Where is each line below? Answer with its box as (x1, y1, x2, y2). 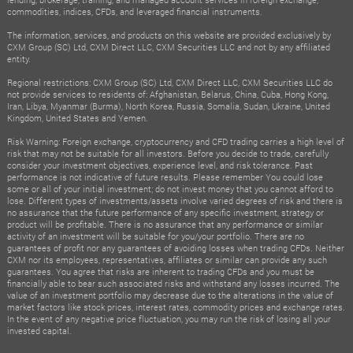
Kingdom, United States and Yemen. (6, 111, 148, 124)
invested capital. (6, 324, 72, 336)
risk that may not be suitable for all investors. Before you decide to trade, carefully (6, 147, 329, 159)
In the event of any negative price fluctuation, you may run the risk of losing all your (6, 312, 331, 325)
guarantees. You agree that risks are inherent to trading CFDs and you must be (6, 265, 314, 277)
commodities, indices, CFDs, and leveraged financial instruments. (6, 5, 262, 17)
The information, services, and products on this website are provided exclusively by (6, 28, 331, 41)
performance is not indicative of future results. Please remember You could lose (6, 170, 323, 183)
